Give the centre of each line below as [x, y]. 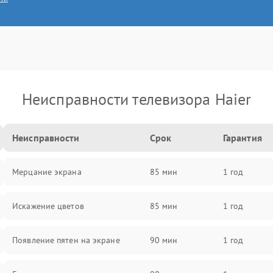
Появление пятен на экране [66, 240]
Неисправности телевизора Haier [136, 99]
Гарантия [242, 138]
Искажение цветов [48, 206]
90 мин [164, 240]
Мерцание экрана [47, 172]
